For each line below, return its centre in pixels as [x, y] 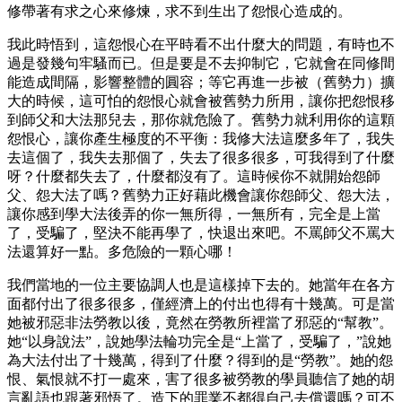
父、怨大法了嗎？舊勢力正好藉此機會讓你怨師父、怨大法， [201, 195]
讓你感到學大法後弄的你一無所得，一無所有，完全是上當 [194, 214]
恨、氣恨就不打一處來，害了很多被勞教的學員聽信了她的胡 [201, 379]
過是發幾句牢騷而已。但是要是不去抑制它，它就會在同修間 [201, 63]
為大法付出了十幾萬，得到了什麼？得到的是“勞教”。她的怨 [200, 360]
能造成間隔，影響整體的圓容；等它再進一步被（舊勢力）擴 [201, 82]
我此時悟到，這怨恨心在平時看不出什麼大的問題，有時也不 [201, 44]
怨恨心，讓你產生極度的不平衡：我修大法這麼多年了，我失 [201, 138]
